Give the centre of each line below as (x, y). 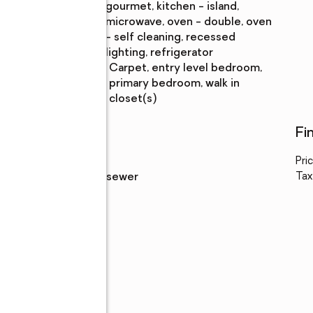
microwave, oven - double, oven (188, 22)
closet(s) (133, 99)
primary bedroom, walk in (175, 84)
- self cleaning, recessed (170, 38)
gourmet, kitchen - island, (172, 7)
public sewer (109, 177)
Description (61, 83)
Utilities (59, 133)
